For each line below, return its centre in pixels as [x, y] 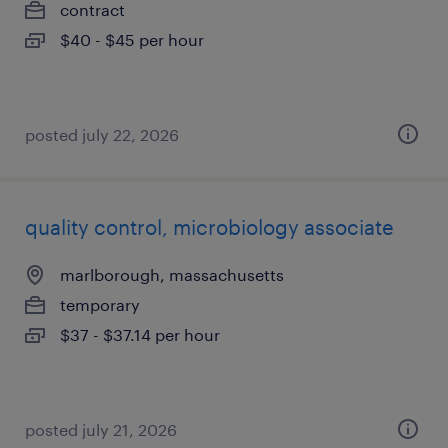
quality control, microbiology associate [209, 227]
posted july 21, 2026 [101, 429]
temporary [100, 304]
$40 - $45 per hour [132, 39]
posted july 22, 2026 [102, 134]
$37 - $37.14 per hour [140, 334]
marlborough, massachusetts [172, 274]
